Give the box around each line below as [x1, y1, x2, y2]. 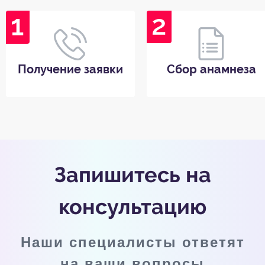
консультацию [59, 193, 206, 219]
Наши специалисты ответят [20, 234, 245, 250]
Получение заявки [18, 62, 123, 76]
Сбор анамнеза [166, 62, 256, 76]
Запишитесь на [54, 161, 211, 187]
